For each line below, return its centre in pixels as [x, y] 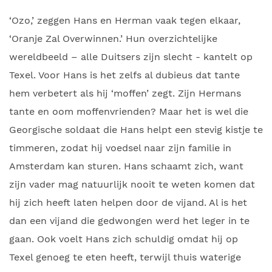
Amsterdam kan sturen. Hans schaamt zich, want [126, 166]
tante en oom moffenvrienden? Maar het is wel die [129, 111]
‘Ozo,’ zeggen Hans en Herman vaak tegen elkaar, [125, 20]
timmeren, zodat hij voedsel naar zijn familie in [120, 148]
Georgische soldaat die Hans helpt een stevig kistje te [136, 130]
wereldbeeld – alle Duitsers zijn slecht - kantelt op [131, 57]
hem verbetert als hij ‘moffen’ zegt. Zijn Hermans [125, 93]
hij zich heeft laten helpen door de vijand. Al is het [128, 202]
